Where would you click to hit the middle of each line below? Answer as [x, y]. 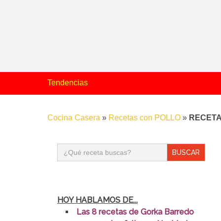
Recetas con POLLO [145, 118]
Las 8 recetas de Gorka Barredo [135, 212]
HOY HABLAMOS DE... [97, 200]
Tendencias [68, 83]
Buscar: [70, 147]
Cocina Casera [74, 118]
